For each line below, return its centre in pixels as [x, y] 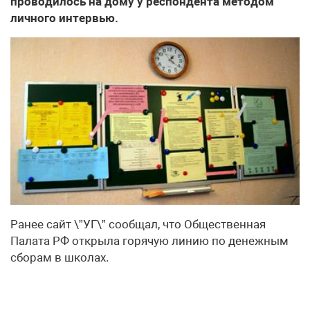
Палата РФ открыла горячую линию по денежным [149, 241]
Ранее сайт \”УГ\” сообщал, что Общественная [138, 225]
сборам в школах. [60, 258]
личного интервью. [64, 18]
